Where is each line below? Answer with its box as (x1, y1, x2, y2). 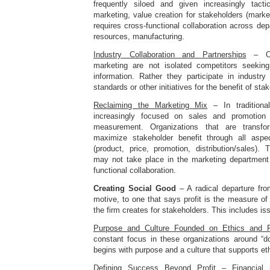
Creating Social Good (93, 184, 176, 193)
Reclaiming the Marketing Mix (93, 101, 208, 110)
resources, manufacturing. (93, 32, 184, 41)
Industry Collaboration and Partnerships (93, 50, 246, 59)
